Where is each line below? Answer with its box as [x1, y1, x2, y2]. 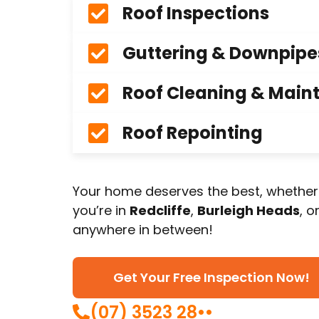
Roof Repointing [122, 121, 263, 145]
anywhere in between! [73, 221, 213, 239]
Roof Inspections [122, 1, 269, 26]
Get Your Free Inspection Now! [113, 268, 310, 286]
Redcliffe [130, 202, 191, 220]
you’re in [73, 202, 130, 220]
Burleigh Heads [197, 202, 300, 220]
